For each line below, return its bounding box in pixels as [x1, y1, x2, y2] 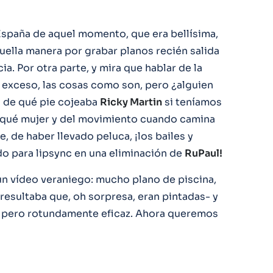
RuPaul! [185, 147, 222, 160]
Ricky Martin [100, 96, 162, 108]
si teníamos [162, 96, 222, 108]
